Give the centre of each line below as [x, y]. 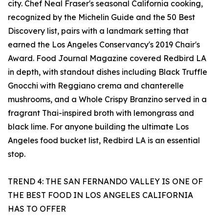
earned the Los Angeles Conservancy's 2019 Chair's [104, 45]
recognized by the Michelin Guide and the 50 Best [101, 17]
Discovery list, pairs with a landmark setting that [98, 31]
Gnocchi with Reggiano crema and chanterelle [96, 86]
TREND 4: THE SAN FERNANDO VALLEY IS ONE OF [105, 182]
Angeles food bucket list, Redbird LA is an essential [104, 141]
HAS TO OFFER [37, 209]
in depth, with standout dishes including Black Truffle [108, 72]
